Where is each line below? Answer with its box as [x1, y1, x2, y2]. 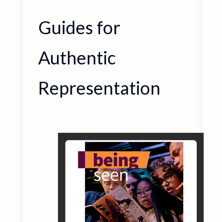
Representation [38, 76, 161, 99]
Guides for [38, 16, 120, 38]
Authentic [38, 46, 116, 68]
